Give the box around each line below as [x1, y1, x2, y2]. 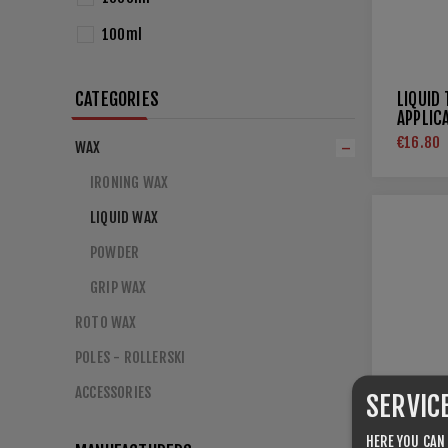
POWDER [90, 243, 140, 262]
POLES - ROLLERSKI [75, 348, 186, 367]
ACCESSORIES [75, 383, 152, 402]
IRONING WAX [90, 173, 169, 192]
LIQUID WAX [90, 208, 158, 227]
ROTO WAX [75, 313, 137, 332]
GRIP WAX [90, 278, 147, 297]
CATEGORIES [75, 88, 159, 110]
